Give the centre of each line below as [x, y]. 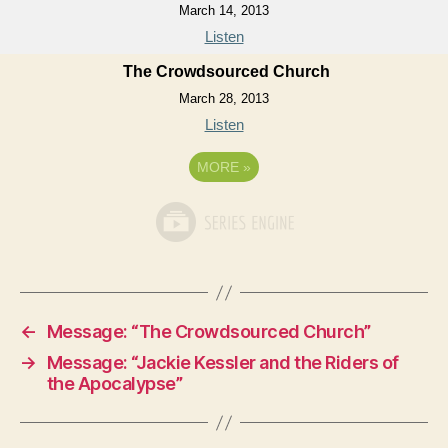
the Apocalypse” [114, 383]
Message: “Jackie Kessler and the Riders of [222, 362]
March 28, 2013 [224, 98]
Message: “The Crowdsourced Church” [208, 331]
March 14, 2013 [224, 10]
